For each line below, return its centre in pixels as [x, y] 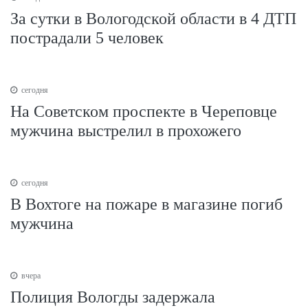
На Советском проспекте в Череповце [144, 111]
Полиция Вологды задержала [113, 297]
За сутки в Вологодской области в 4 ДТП [153, 18]
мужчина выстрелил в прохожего [126, 130]
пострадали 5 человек [87, 37]
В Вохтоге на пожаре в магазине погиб [146, 204]
